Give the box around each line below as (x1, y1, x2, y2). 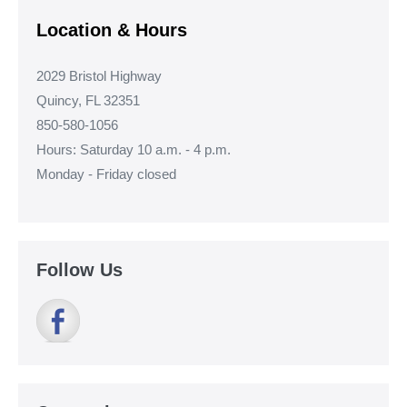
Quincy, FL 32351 (36, 93, 140, 109)
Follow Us (36, 260, 123, 281)
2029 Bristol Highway (36, 68, 162, 84)
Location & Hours (36, 20, 187, 41)
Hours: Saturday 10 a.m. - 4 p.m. (36, 142, 231, 158)
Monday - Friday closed (36, 166, 176, 183)
